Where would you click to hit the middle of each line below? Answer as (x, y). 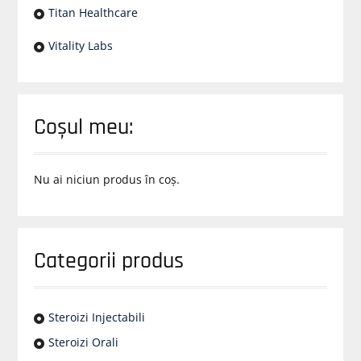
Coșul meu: (83, 127)
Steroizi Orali (83, 342)
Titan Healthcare (93, 12)
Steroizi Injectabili (96, 317)
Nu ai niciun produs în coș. (106, 179)
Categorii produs (108, 261)
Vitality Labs (80, 46)
